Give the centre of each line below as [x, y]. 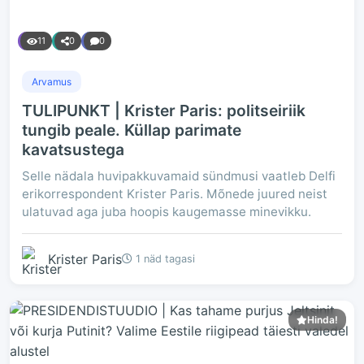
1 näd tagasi [164, 259]
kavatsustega [73, 149]
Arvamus [52, 82]
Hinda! [323, 320]
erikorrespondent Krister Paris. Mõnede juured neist [175, 194]
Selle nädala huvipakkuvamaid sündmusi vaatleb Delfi [179, 176]
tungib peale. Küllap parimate [132, 130]
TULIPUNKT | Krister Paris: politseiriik [164, 110]
